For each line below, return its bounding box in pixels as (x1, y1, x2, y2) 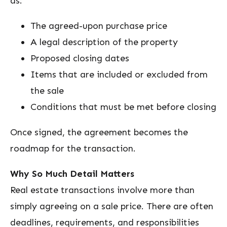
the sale (30, 85, 64, 96)
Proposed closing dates (30, 53, 129, 64)
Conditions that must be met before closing (30, 101, 216, 112)
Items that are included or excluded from (30, 69, 208, 80)
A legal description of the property (30, 36, 178, 48)
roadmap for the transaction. (10, 143, 136, 154)
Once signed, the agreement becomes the (10, 127, 188, 138)
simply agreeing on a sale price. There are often (10, 201, 213, 212)
